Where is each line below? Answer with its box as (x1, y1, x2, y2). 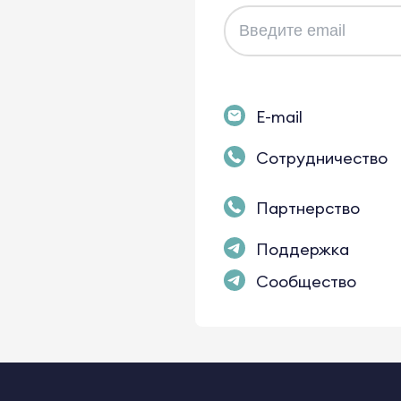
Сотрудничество (255, 148, 388, 169)
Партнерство (255, 198, 360, 219)
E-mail (255, 107, 303, 128)
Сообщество (255, 271, 356, 293)
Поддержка (255, 239, 349, 260)
